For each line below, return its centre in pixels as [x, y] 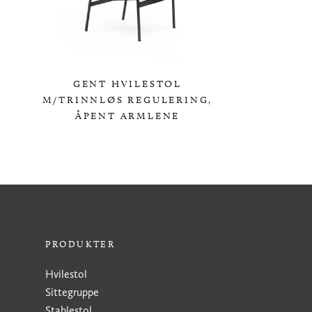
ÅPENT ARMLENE [127, 116]
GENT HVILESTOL [127, 84]
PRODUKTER [80, 244]
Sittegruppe [72, 292]
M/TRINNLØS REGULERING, [127, 100]
